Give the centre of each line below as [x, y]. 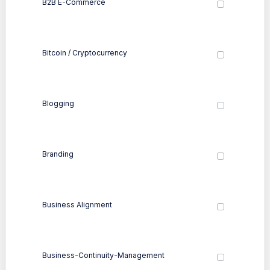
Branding [58, 154]
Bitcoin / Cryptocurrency [85, 52]
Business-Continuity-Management [103, 255]
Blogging [58, 103]
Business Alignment [77, 204]
